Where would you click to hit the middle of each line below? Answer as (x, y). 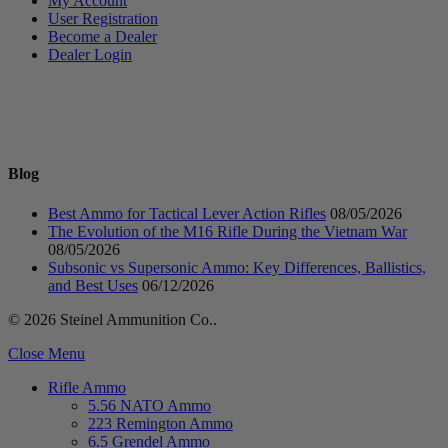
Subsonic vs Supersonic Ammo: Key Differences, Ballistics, (237, 267)
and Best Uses (93, 285)
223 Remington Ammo (160, 423)
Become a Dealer (102, 37)
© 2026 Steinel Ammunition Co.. (112, 319)
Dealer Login (90, 55)
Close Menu (46, 353)
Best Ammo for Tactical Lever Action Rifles (187, 213)
